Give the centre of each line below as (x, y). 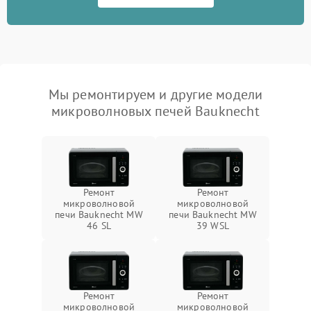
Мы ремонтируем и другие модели (155, 95)
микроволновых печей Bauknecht (155, 111)
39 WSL (213, 226)
